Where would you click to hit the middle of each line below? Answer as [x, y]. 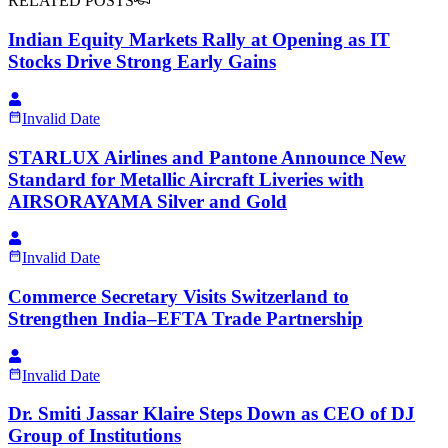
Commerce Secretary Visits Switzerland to [178, 296]
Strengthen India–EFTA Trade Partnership [185, 318]
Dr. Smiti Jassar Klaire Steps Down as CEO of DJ [211, 414]
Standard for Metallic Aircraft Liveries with [186, 179]
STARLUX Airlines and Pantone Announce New [207, 157]
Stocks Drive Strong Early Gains [142, 62]
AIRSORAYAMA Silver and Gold [147, 201]
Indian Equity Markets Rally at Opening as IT [199, 40]
